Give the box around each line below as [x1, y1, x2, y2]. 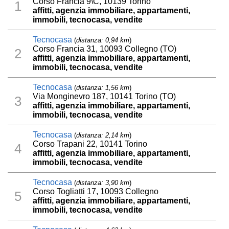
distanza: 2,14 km [76, 131, 130, 140]
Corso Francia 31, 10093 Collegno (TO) [33, 44, 177, 54]
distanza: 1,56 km [76, 84, 130, 92]
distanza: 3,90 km [76, 179, 130, 187]
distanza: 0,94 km [76, 36, 130, 44]
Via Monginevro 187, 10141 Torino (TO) [33, 92, 176, 101]
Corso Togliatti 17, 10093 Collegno [33, 187, 159, 196]
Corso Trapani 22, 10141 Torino [33, 140, 148, 149]
